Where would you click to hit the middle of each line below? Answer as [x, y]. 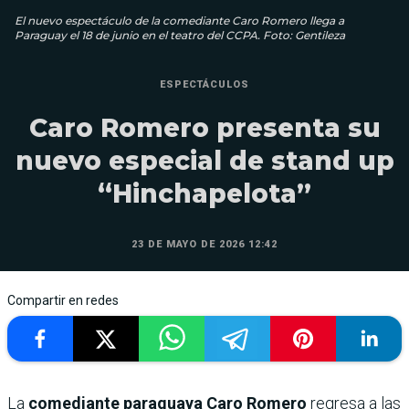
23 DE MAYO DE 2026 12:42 [204, 244]
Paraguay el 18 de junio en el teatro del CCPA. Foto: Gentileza [180, 35]
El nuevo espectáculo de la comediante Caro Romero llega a [179, 20]
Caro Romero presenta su [204, 127]
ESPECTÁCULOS [204, 84]
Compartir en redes [63, 300]
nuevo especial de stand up [204, 160]
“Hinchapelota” [204, 193]
